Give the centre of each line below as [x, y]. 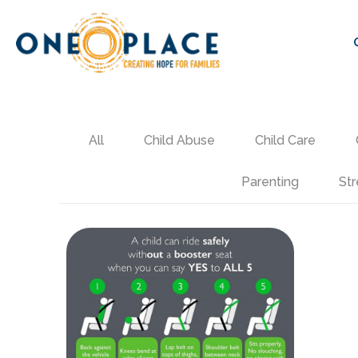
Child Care [286, 140]
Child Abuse [180, 140]
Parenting [270, 182]
